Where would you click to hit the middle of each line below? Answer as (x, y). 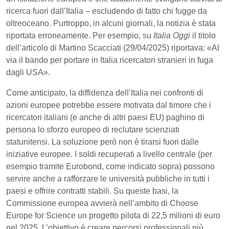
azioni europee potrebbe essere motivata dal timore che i (109, 105)
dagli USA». (28, 72)
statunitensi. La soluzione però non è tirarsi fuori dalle (102, 142)
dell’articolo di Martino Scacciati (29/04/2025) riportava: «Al (113, 48)
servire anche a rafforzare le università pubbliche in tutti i (108, 178)
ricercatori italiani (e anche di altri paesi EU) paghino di (105, 117)
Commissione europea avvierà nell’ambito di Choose (102, 203)
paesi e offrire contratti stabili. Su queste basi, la (92, 191)
